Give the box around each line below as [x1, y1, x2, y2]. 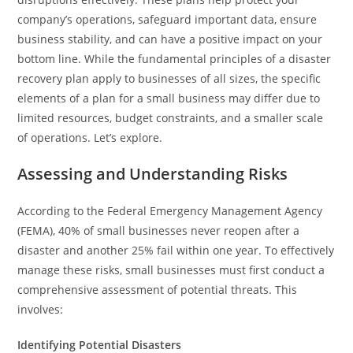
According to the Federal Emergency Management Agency [17, 203, 323, 218]
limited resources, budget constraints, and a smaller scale [17, 110, 324, 125]
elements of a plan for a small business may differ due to [17, 91, 321, 106]
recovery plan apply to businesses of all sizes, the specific [17, 71, 321, 86]
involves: [17, 302, 64, 317]
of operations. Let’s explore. [17, 130, 163, 145]
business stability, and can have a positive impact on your [17, 32, 323, 46]
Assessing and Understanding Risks [17, 163, 288, 184]
